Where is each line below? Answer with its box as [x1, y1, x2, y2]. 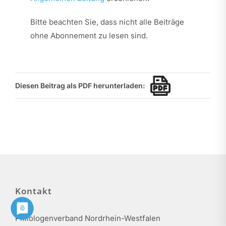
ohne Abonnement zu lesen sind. [30, 30, 148, 40]
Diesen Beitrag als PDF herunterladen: [15, 81, 145, 90]
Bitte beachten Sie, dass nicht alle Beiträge [30, 17, 184, 27]
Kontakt [15, 185, 52, 197]
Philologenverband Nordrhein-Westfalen [15, 213, 160, 223]
